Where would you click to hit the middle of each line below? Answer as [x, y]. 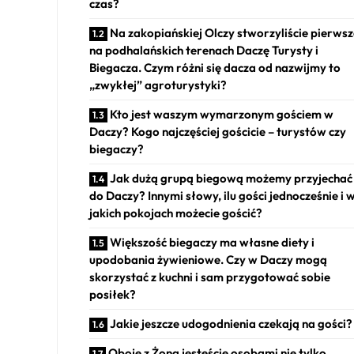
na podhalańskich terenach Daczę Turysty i [204, 51]
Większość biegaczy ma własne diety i [212, 243]
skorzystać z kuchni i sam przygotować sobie [210, 277]
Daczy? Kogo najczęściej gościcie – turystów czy [218, 132]
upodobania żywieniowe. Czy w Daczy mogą [208, 260]
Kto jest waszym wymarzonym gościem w [222, 115]
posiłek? [113, 295]
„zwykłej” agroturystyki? [158, 85]
